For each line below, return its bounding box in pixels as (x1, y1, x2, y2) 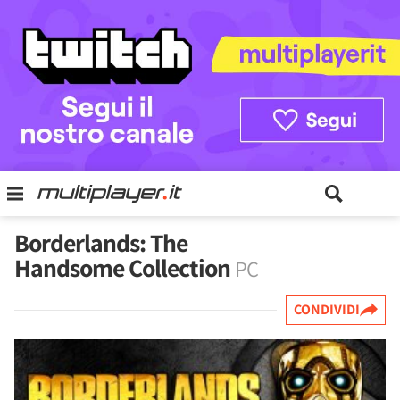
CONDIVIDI (294, 300, 360, 319)
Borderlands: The (14, 226, 187, 259)
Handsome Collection (14, 251, 235, 284)
